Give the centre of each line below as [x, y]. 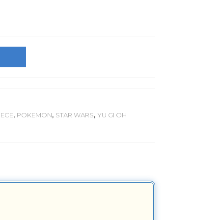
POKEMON [34, 115]
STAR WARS [74, 115]
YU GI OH [112, 115]
